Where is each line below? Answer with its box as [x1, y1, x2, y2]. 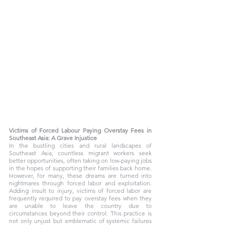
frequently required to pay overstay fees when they [9, 194, 152, 202]
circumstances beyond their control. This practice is [9, 209, 152, 217]
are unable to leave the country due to [9, 202, 152, 209]
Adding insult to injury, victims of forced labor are [9, 187, 152, 194]
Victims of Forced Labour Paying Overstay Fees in [9, 127, 152, 134]
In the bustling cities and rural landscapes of [9, 142, 152, 149]
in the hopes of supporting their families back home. [9, 164, 152, 172]
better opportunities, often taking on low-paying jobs [9, 157, 152, 164]
